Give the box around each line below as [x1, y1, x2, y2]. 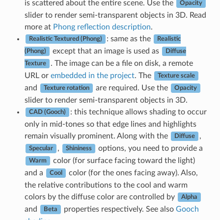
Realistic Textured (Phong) [28, 36, 102, 42]
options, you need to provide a [96, 144, 203, 152]
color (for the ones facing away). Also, [66, 168, 198, 177]
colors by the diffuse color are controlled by [24, 192, 177, 201]
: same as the [106, 34, 153, 43]
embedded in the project [50, 71, 135, 80]
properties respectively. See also [61, 205, 176, 213]
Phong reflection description [53, 23, 151, 31]
